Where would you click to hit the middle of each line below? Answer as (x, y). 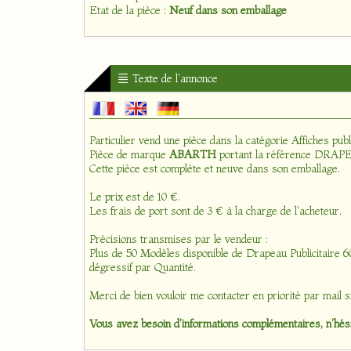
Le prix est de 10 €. (135, 197)
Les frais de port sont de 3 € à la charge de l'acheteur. (215, 211)
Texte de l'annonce (174, 78)
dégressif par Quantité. (143, 268)
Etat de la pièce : (129, 10)
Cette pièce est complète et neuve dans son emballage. (215, 169)
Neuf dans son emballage (228, 10)
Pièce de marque (129, 155)
